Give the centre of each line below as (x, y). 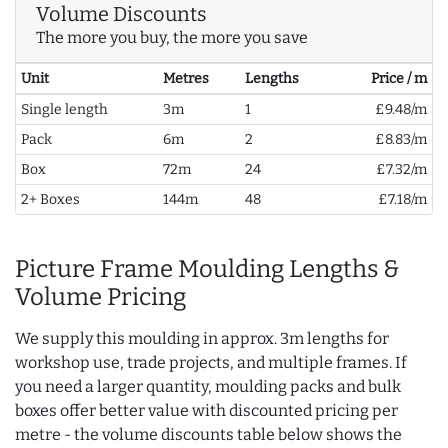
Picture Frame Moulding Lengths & (207, 269)
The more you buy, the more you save (172, 38)
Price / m (399, 79)
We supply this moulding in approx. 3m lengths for (202, 339)
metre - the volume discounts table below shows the (208, 435)
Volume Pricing (100, 297)
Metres (185, 79)
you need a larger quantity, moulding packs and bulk (208, 387)
